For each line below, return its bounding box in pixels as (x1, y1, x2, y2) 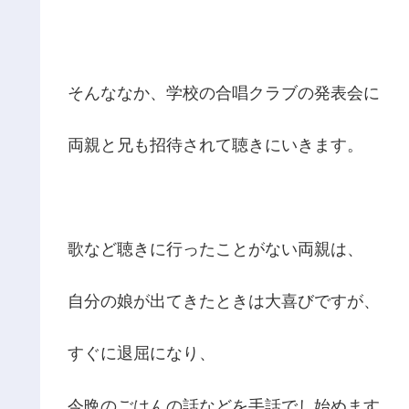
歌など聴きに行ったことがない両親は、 (68, 240, 363, 259)
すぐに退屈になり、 (68, 344, 215, 363)
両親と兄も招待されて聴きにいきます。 (68, 135, 363, 154)
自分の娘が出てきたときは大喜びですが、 (68, 292, 380, 311)
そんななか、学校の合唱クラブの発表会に (68, 83, 380, 102)
